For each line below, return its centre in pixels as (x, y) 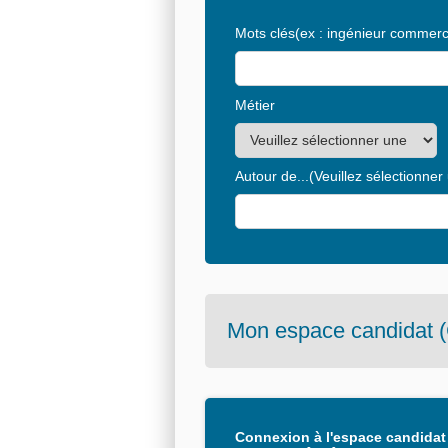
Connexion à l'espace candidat (340, 436)
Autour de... (272, 175)
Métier (255, 104)
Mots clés (265, 32)
